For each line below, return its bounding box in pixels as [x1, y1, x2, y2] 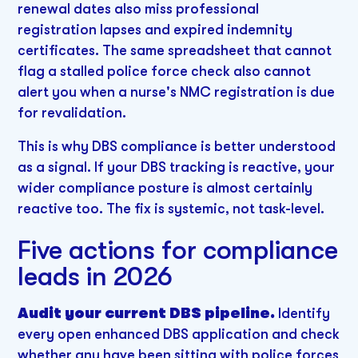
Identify [275, 304, 331, 321]
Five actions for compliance [18, 235, 338, 266]
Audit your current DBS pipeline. [18, 304, 276, 321]
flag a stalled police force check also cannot [18, 62, 312, 79]
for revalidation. [18, 104, 127, 121]
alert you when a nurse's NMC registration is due [18, 83, 336, 100]
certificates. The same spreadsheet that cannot [18, 42, 332, 58]
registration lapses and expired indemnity [18, 21, 293, 38]
